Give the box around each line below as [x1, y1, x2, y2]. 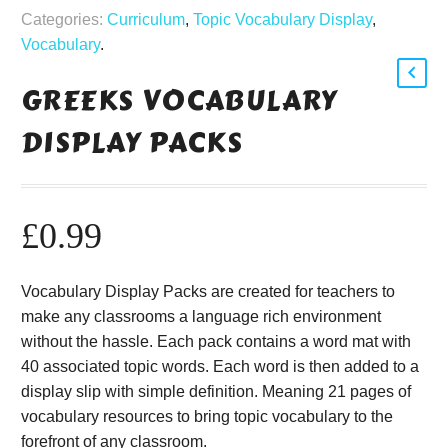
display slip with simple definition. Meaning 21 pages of [21, 383, 411, 401]
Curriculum [107, 11, 185, 29]
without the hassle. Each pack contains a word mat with [21, 333, 411, 351]
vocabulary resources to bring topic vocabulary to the [21, 408, 393, 426]
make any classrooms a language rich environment [21, 308, 381, 326]
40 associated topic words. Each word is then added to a [21, 358, 419, 376]
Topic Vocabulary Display [193, 11, 372, 29]
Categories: [21, 11, 103, 29]
